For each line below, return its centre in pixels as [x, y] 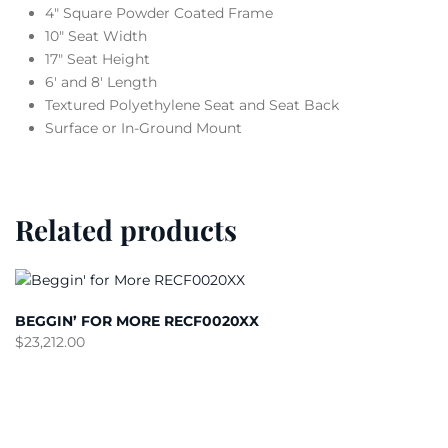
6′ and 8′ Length [101, 82]
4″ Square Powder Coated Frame [159, 13]
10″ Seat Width [96, 36]
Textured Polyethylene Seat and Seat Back [192, 105]
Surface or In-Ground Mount [143, 128]
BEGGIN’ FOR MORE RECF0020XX [137, 321]
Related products [126, 229]
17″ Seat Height [97, 59]
